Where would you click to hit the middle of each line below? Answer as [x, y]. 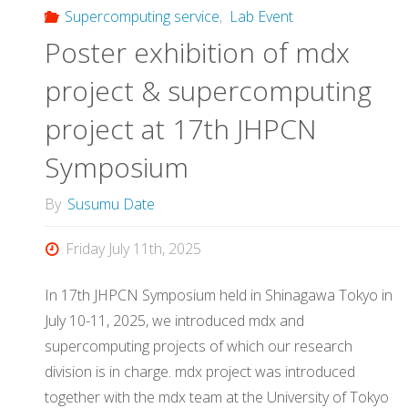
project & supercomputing [208, 91]
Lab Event [261, 17]
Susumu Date [112, 204]
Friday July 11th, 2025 [134, 249]
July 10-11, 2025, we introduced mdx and [174, 320]
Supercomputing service [143, 17]
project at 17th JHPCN [181, 129]
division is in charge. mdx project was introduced [200, 371]
